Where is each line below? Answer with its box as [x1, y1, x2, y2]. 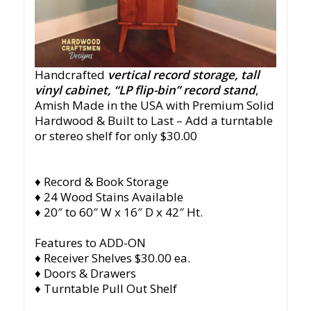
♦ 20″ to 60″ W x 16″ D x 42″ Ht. [34, 203, 203, 220]
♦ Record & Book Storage [34, 173, 169, 190]
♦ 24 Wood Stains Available [34, 188, 183, 205]
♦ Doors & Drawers [34, 264, 136, 281]
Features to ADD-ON [34, 234, 146, 251]
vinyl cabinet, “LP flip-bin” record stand [34, 81, 255, 98]
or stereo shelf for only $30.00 [34, 127, 197, 144]
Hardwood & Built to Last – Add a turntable [34, 112, 273, 128]
